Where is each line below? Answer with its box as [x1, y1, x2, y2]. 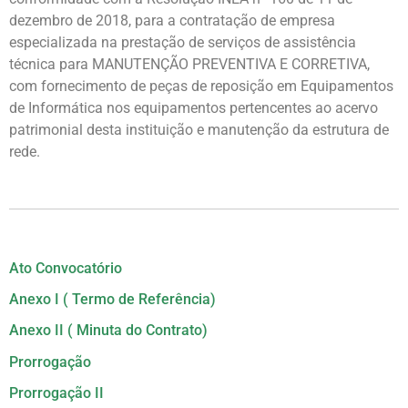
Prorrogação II [9, 384, 104, 403]
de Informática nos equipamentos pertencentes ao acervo [9, 99, 378, 117]
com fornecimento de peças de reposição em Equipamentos [9, 77, 393, 96]
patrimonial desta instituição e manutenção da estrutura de [9, 121, 389, 139]
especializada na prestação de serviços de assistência [9, 34, 356, 52]
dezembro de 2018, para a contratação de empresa [9, 12, 335, 30]
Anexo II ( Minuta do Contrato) [9, 321, 208, 340]
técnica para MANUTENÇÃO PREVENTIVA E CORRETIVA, [9, 56, 370, 74]
